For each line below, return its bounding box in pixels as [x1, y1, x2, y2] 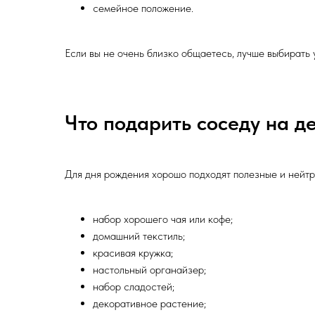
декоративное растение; [93, 297, 206, 311]
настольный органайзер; [93, 263, 206, 277]
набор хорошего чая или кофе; [93, 212, 233, 226]
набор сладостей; [93, 280, 174, 294]
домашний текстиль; [93, 229, 185, 243]
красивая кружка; [93, 246, 173, 260]
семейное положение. [93, 1, 193, 15]
